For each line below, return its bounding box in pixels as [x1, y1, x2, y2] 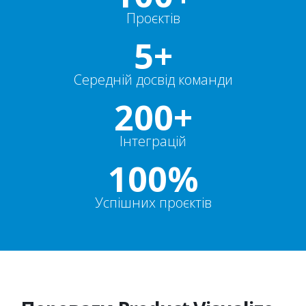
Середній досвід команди [73, 70, 233, 89]
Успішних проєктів [94, 193, 212, 212]
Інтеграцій [120, 132, 186, 150]
